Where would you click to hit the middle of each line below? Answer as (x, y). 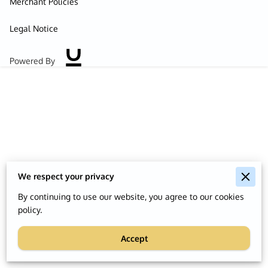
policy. (30, 210)
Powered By (32, 60)
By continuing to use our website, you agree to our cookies (131, 197)
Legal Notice (34, 28)
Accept (134, 238)
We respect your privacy (66, 176)
